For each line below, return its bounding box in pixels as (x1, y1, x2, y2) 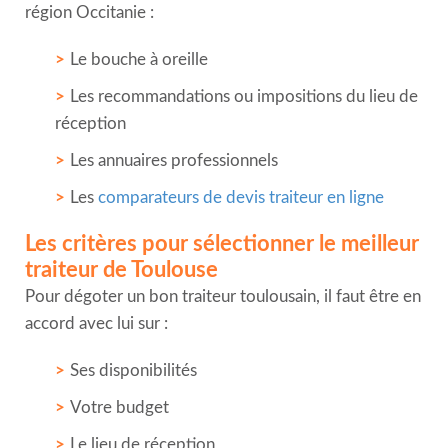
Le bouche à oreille (70, 50, 208, 68)
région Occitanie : (25, 3, 154, 21)
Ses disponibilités (70, 361, 197, 379)
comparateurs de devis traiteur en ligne (98, 188, 384, 206)
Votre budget (70, 398, 169, 416)
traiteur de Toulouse (25, 258, 218, 281)
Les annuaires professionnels (70, 151, 278, 169)
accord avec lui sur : (25, 314, 168, 332)
